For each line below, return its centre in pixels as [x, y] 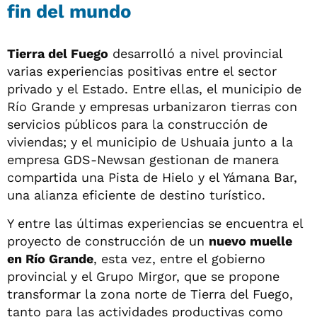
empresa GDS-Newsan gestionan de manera [143, 159]
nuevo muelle [250, 241]
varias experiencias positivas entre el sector [142, 71]
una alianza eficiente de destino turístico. [136, 195]
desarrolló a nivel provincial [195, 53]
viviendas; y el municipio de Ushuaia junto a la [150, 142]
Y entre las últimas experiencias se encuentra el [155, 223]
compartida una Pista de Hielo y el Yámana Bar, [152, 177]
